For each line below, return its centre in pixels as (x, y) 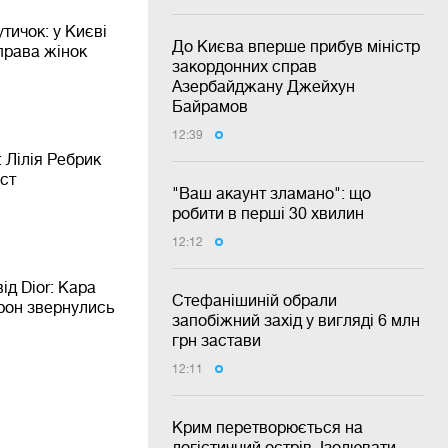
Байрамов (210, 106)
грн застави (216, 340)
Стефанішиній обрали (254, 300)
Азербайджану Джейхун (263, 86)
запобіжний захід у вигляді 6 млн (296, 320)
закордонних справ (244, 66)
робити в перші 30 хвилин (268, 213)
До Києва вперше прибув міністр (296, 46)
